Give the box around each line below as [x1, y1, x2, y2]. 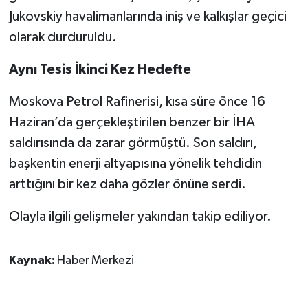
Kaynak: [8, 254, 57, 267]
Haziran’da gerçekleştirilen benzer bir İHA [8, 115, 255, 130]
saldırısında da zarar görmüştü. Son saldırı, [8, 136, 257, 151]
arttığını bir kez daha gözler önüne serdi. [8, 177, 246, 192]
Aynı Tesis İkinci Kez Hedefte [8, 63, 191, 77]
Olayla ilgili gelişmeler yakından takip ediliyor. [8, 210, 272, 224]
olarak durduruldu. [8, 30, 117, 45]
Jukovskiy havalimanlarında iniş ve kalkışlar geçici [8, 10, 287, 24]
